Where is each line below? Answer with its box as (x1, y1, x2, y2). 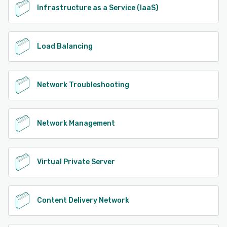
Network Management (37, 119, 115, 128)
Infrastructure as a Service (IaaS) (37, 3, 159, 12)
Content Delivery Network (37, 196, 129, 205)
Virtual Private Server (37, 157, 115, 166)
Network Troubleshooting (37, 80, 129, 89)
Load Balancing (37, 42, 93, 51)
